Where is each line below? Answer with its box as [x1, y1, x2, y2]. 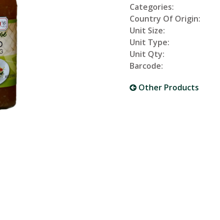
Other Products [137, 82, 199, 93]
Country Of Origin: [130, 13, 200, 24]
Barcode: [130, 60, 163, 71]
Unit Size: [130, 25, 165, 36]
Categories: [130, 1, 174, 12]
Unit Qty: [130, 49, 165, 59]
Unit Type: [130, 37, 169, 48]
